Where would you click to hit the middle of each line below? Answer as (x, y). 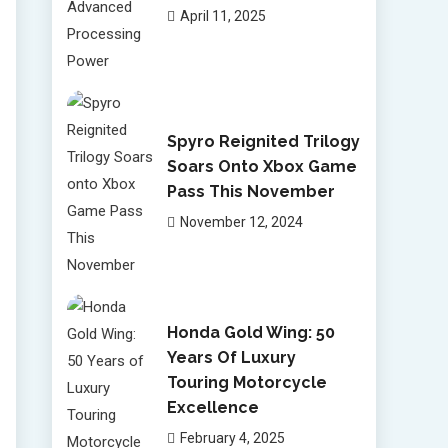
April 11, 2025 (222, 15)
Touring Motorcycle (246, 382)
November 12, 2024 (241, 221)
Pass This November (250, 191)
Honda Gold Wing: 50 (250, 332)
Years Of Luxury (231, 357)
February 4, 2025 (232, 438)
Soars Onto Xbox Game (261, 166)
